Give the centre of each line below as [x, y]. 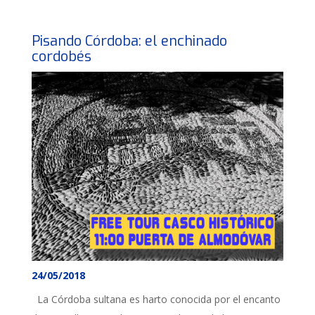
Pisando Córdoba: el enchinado [129, 41]
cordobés [62, 57]
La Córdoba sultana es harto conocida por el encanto [156, 299]
